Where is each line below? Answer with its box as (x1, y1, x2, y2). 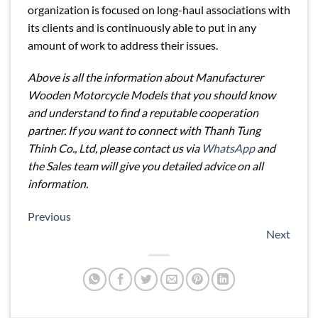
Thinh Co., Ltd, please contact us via (28, 141, 202, 155)
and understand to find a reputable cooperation (28, 106, 258, 120)
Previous (28, 209, 71, 224)
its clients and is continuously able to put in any (28, 20, 256, 34)
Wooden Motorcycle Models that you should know (28, 88, 275, 102)
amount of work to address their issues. (28, 38, 218, 52)
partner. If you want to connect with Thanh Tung (28, 124, 261, 138)
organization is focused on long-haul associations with (28, 2, 290, 16)
